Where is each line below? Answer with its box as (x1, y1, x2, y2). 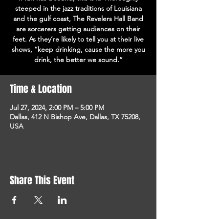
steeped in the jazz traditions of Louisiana (15, 4, 142, 13)
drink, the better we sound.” (34, 55, 123, 64)
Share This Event (10, 173, 74, 188)
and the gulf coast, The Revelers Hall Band (13, 14, 143, 23)
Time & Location (10, 82, 72, 96)
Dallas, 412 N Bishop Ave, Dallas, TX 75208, (10, 112, 140, 121)
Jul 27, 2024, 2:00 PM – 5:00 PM (10, 103, 104, 112)
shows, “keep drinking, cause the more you (11, 45, 145, 54)
